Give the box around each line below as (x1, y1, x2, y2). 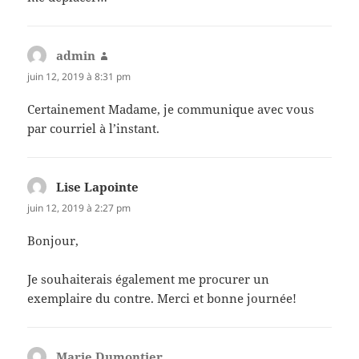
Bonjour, (27, 232, 79, 249)
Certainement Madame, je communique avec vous (27, 100, 315, 117)
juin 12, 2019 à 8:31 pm (27, 69, 131, 83)
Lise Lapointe (56, 178, 139, 195)
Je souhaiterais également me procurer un (27, 271, 270, 288)
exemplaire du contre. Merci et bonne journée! (27, 290, 297, 307)
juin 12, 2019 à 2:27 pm (27, 200, 131, 215)
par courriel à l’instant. (27, 119, 160, 136)
